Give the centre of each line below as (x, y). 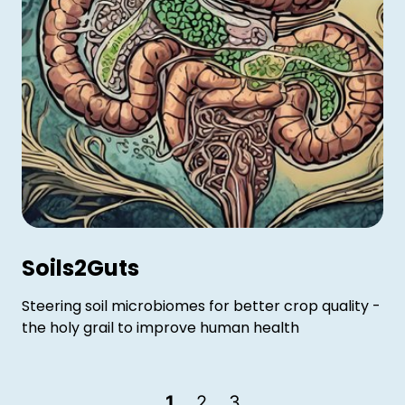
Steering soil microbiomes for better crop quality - (201, 306)
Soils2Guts (80, 268)
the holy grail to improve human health (160, 328)
